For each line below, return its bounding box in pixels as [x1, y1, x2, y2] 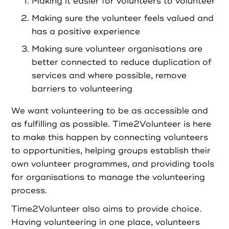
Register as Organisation [60, 179, 169, 191]
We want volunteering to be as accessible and [11, 105, 209, 116]
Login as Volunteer [74, 212, 155, 223]
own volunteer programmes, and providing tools [11, 158, 215, 169]
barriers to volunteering [32, 84, 133, 95]
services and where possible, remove [32, 71, 187, 81]
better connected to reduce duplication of [32, 57, 212, 68]
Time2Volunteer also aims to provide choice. [11, 204, 202, 215]
